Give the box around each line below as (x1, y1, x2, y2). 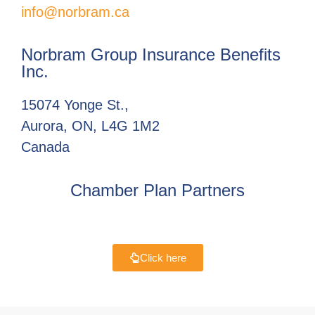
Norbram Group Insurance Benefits (21, 45, 281, 65)
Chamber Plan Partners (70, 180, 245, 200)
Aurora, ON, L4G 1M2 (21, 118, 160, 134)
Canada (21, 139, 70, 155)
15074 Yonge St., (21, 97, 129, 113)
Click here (139, 251, 186, 264)
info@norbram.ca (21, 4, 129, 20)
